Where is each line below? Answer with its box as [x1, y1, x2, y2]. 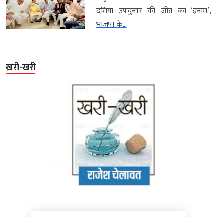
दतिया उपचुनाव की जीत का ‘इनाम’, [96, 4, 211, 18]
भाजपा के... [96, 18, 127, 31]
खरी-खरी [6, 61, 36, 76]
